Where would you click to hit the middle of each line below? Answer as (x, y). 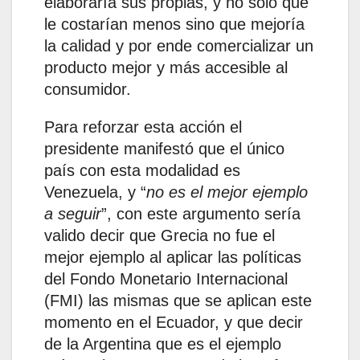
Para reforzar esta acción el (143, 127)
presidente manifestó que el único (164, 149)
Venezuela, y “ (95, 192)
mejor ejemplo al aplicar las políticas (173, 258)
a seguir (73, 214)
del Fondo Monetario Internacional (166, 279)
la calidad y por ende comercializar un (179, 46)
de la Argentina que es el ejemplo (163, 344)
